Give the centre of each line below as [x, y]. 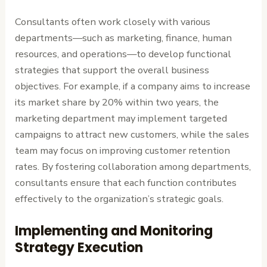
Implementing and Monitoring [114, 231]
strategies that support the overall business [112, 70]
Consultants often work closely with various [113, 22]
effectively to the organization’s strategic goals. [119, 199]
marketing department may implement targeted [121, 119]
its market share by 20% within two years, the [117, 103]
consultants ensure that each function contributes [126, 183]
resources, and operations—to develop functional [123, 54]
